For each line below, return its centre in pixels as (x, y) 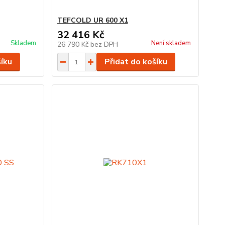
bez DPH (104, 44)
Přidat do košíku (136, 62)
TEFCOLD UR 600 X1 (92, 20)
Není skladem (171, 43)
